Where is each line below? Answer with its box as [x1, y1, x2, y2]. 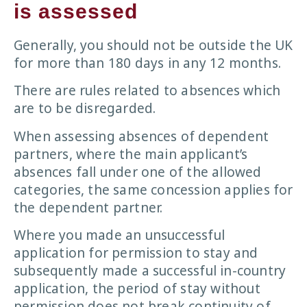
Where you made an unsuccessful [14, 226, 225, 245]
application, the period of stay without [14, 280, 260, 298]
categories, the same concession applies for [14, 180, 293, 199]
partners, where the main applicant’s [14, 145, 248, 163]
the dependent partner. [14, 198, 163, 217]
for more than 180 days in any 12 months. [14, 54, 282, 73]
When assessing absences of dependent [14, 127, 269, 145]
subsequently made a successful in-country [14, 262, 286, 280]
